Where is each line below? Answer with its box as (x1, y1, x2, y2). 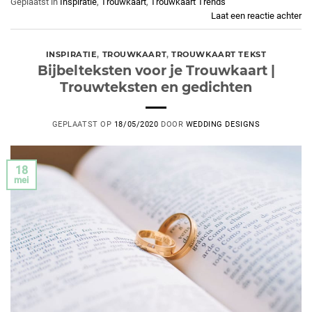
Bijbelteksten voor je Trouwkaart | (37, 62, 275, 79)
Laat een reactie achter (211, 10, 302, 22)
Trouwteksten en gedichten (60, 79, 252, 96)
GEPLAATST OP (52, 120, 114, 130)
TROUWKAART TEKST (171, 49, 267, 59)
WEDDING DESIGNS (185, 120, 260, 130)
